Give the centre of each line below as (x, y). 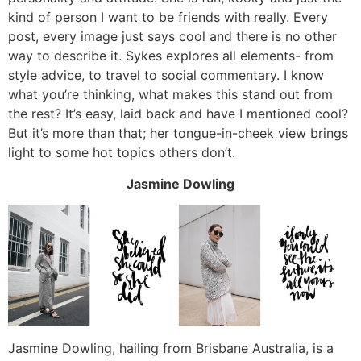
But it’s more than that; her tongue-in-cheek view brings (178, 133)
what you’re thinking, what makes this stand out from (170, 95)
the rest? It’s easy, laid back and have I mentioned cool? (178, 114)
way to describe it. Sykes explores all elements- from (171, 56)
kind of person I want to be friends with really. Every (168, 17)
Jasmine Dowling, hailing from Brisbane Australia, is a (171, 348)
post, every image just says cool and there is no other (172, 37)
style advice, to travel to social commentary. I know (166, 75)
